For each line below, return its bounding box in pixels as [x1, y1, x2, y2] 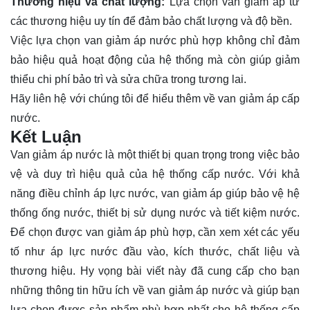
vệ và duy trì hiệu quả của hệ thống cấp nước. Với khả [10, 167, 300, 180]
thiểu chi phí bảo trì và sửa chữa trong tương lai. [10, 73, 246, 85]
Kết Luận [10, 127, 82, 146]
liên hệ [33, 92, 67, 104]
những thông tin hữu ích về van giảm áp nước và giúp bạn [10, 284, 300, 296]
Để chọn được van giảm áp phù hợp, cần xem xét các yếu [10, 226, 300, 238]
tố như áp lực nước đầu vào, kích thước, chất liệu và [10, 245, 300, 257]
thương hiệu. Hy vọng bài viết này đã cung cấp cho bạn [10, 264, 300, 277]
